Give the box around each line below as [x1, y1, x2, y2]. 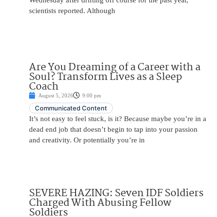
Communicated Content [35, 104, 107, 112]
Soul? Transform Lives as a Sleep [29, 69, 182, 86]
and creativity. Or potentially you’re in [29, 136, 145, 144]
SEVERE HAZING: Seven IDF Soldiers [29, 185, 203, 202]
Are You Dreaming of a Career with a [29, 59, 201, 76]
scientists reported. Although [29, 7, 115, 15]
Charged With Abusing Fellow [29, 195, 171, 212]
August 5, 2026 [38, 93, 73, 99]
